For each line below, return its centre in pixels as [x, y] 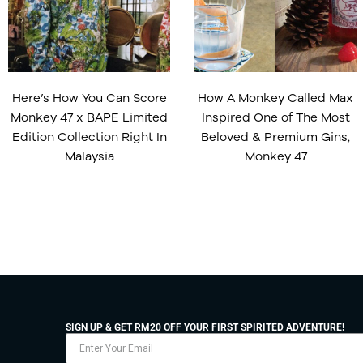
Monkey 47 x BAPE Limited [89, 117]
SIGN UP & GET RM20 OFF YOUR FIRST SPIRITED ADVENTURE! [205, 328]
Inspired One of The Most [275, 117]
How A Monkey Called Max [275, 97]
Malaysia [89, 156]
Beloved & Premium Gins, [275, 136]
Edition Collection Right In [89, 136]
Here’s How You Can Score [89, 97]
